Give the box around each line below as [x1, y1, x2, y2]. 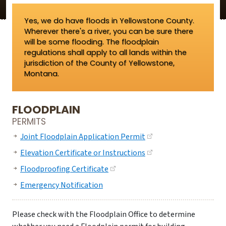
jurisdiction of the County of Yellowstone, [24, 58, 175, 68]
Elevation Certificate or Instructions [20, 147, 145, 158]
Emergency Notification [20, 180, 103, 191]
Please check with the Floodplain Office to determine [12, 209, 195, 220]
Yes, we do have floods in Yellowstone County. [24, 16, 194, 26]
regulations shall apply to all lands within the [24, 47, 187, 58]
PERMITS [12, 116, 46, 128]
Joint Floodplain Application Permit [20, 131, 145, 142]
